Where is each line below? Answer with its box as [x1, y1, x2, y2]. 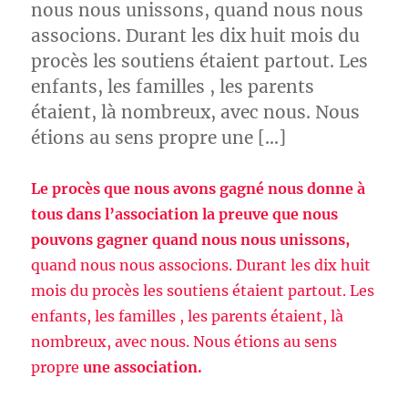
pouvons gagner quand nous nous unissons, [31, 230, 351, 249]
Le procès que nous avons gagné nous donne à [31, 179, 366, 198]
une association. [79, 358, 203, 376]
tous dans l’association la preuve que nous [31, 205, 339, 223]
